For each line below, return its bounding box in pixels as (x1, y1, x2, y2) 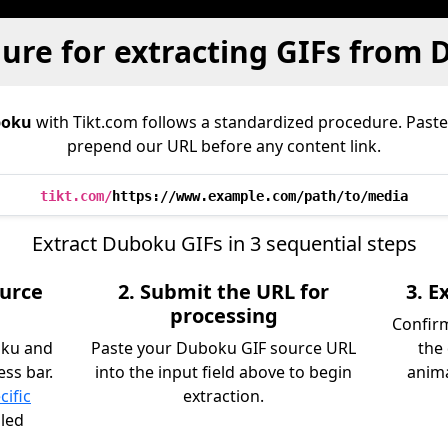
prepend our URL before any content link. (67, 135, 381, 157)
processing (169, 302, 278, 329)
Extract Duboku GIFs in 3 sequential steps (31, 230, 417, 257)
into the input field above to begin (95, 361, 353, 383)
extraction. (183, 385, 265, 407)
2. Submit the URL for (118, 278, 330, 305)
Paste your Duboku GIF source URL (91, 337, 357, 359)
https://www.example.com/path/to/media (112, 188, 408, 204)
